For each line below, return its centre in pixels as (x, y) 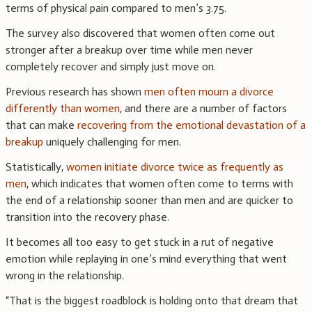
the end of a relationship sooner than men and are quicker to (149, 201)
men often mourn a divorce (209, 92)
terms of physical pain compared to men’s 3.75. (116, 8)
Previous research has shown (75, 92)
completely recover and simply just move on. (111, 67)
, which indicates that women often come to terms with (160, 184)
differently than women (63, 109)
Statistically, (36, 167)
